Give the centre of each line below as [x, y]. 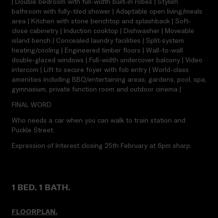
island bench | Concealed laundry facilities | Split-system [98, 40]
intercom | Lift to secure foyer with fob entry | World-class [100, 70]
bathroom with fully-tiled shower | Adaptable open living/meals [107, 11]
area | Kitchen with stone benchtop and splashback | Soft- [101, 21]
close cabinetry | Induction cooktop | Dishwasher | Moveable [103, 31]
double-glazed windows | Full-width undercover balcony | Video [107, 60]
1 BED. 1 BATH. [41, 187]
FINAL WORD [32, 105]
